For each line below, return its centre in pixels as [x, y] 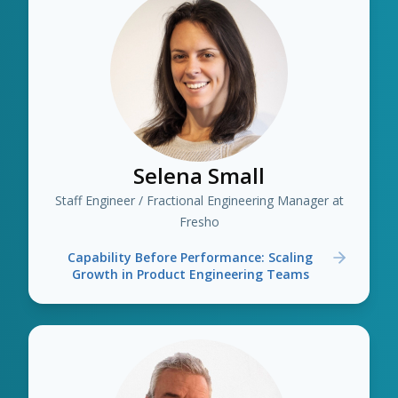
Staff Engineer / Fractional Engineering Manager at [199, 200]
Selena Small [199, 175]
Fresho [199, 222]
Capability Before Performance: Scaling [190, 257]
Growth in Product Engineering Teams [190, 274]
